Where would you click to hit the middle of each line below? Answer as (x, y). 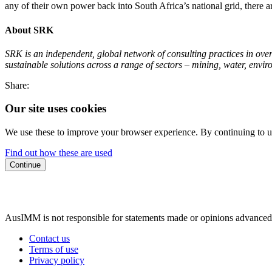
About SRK (29, 30)
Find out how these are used (59, 153)
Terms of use (54, 250)
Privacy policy (57, 260)
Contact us (49, 239)
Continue (25, 165)
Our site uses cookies (56, 109)
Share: (17, 85)
